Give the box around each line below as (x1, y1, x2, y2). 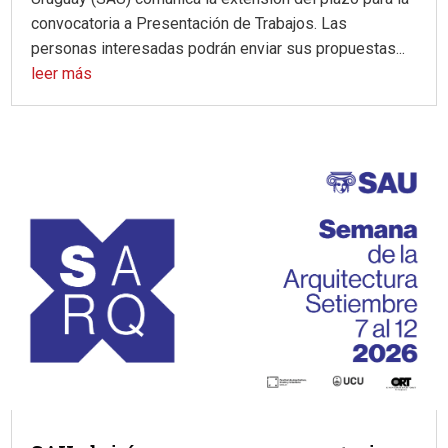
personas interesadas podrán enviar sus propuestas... (31, 38, 406, 58)
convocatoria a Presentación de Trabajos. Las (31, 13, 348, 33)
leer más (31, 63, 93, 83)
